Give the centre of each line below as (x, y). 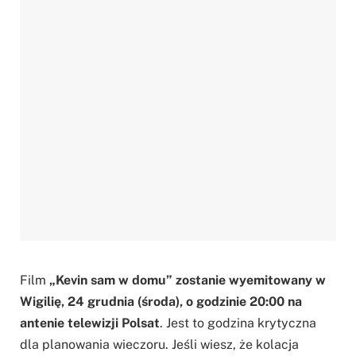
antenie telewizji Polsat (90, 323)
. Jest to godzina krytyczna (238, 323)
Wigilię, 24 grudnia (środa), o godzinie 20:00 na (161, 302)
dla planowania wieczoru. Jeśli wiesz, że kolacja (159, 345)
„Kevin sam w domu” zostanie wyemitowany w (188, 281)
